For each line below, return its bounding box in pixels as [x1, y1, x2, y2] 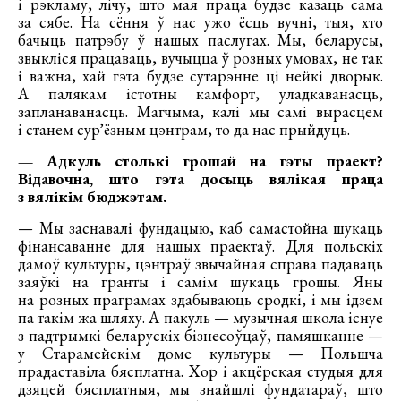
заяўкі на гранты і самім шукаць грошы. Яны [18, 270, 383, 292]
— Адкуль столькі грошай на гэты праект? [18, 149, 383, 171]
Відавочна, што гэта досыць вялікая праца [18, 167, 383, 189]
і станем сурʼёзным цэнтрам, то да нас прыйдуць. [18, 118, 350, 140]
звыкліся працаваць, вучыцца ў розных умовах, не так [18, 47, 383, 68]
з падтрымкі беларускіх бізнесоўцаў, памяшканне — [18, 324, 383, 346]
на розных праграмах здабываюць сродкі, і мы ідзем [18, 288, 383, 310]
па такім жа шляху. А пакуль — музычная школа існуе [18, 306, 383, 328]
